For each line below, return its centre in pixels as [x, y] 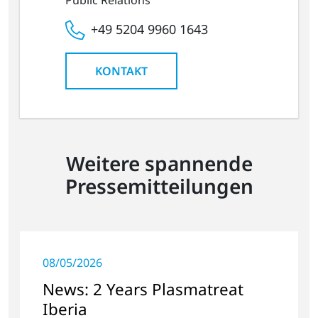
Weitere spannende [159, 163]
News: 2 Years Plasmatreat [143, 289]
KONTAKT [121, 71]
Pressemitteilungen [159, 186]
